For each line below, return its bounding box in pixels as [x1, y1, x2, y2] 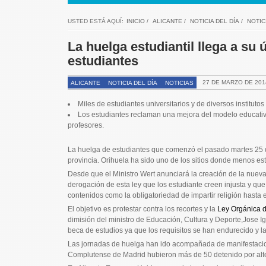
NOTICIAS [164, 79, 194, 86]
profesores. [67, 121, 104, 129]
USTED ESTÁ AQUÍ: [67, 17, 123, 24]
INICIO [126, 17, 145, 24]
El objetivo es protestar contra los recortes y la [67, 204, 217, 213]
